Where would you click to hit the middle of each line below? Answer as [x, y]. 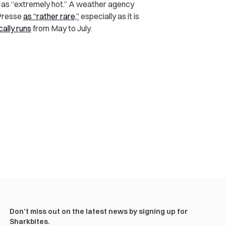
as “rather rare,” [51, 16]
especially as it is [109, 16]
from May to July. [61, 29]
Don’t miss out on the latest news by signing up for [98, 212]
